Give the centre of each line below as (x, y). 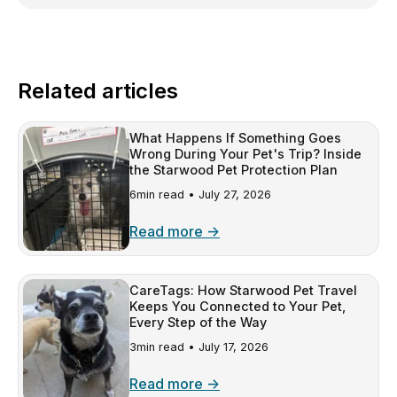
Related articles (98, 91)
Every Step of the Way (198, 323)
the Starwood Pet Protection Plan (234, 170)
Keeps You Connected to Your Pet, (237, 307)
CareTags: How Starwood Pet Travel (243, 291)
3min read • (164, 347)
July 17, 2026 (234, 347)
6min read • (164, 195)
